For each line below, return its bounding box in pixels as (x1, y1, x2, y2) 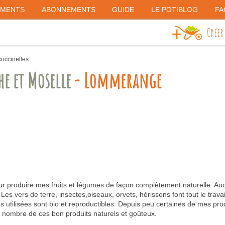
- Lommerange (71, 67, 161, 93)
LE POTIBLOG (151, 6, 198, 14)
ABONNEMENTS (41, 6, 95, 14)
